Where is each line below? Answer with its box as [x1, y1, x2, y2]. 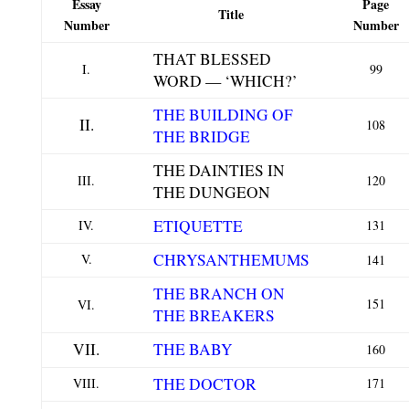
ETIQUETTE [152, 215, 243, 237]
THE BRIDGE [152, 126, 250, 148]
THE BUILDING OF [152, 104, 293, 126]
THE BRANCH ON [152, 283, 285, 305]
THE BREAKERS [152, 305, 275, 327]
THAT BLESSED [152, 48, 271, 70]
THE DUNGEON [152, 182, 270, 204]
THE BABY [152, 339, 233, 361]
